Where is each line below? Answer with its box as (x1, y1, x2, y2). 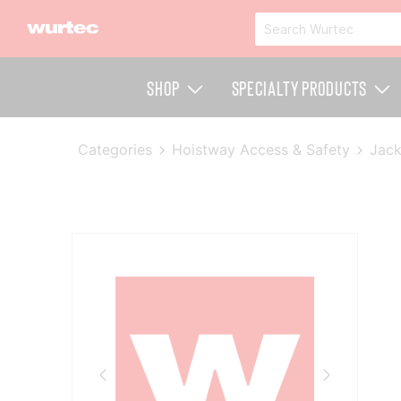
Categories (78, 141, 153, 158)
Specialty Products (231, 75, 368, 99)
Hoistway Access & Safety (172, 141, 351, 158)
